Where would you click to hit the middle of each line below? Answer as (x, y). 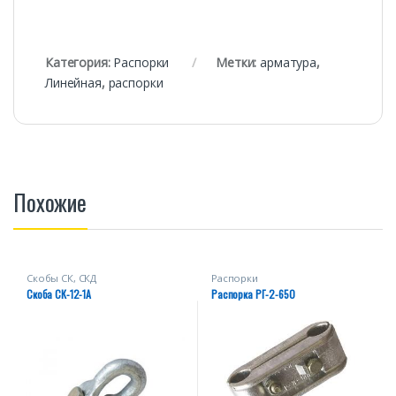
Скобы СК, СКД (61, 278)
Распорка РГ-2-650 (253, 293)
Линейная (73, 83)
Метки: (238, 63)
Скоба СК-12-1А (59, 293)
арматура (288, 63)
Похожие (50, 202)
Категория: (80, 63)
